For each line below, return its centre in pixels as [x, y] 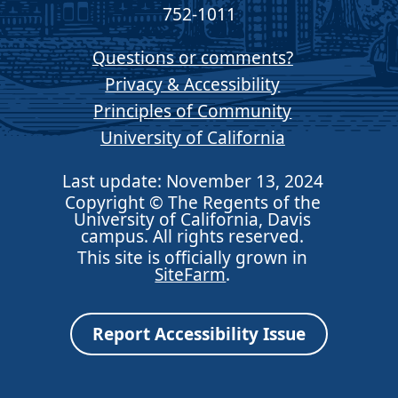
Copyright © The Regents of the [192, 202]
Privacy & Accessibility [193, 84]
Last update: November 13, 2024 [192, 181]
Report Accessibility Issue [199, 334]
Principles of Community [193, 111]
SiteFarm [191, 274]
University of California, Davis [193, 219]
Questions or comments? [192, 57]
